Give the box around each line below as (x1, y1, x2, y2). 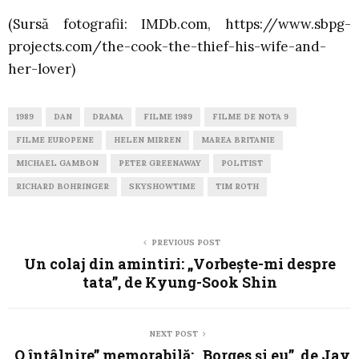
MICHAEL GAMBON (16, 157, 99, 168)
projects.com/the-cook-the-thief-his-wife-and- (8, 37, 326, 55)
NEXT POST (148, 328, 198, 339)
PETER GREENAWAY (119, 157, 201, 168)
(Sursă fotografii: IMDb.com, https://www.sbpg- (8, 14, 351, 33)
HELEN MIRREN (114, 134, 181, 145)
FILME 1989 (143, 111, 192, 122)
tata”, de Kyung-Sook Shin (82, 272, 277, 292)
